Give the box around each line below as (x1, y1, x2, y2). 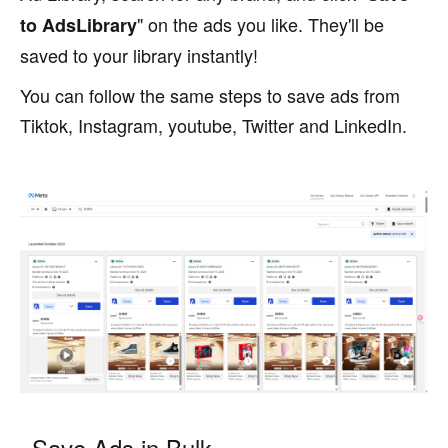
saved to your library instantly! (20, 41, 258, 68)
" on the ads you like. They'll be (137, 10, 384, 37)
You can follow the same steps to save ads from (20, 81, 400, 108)
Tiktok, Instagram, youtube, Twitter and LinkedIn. (20, 111, 407, 138)
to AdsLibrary (20, 11, 137, 38)
